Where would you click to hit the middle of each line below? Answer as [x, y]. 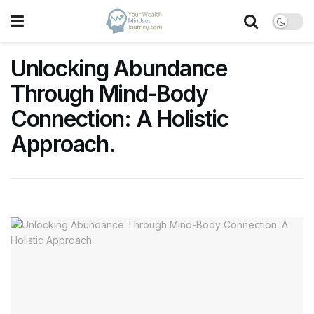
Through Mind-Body [109, 94]
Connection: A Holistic [120, 119]
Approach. [63, 144]
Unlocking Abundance [119, 68]
